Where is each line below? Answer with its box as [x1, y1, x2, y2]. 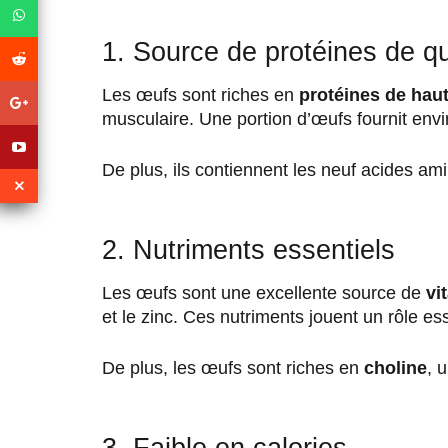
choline [364, 358, 427, 379]
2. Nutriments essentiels [102, 235, 395, 266]
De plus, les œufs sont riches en [102, 358, 364, 379]
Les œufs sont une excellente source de [102, 283, 426, 304]
